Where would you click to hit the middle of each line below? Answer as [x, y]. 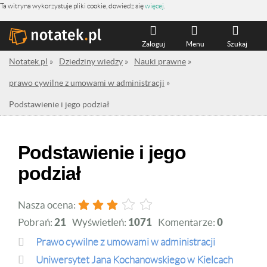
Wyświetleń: [100, 222]
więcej [154, 6]
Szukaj [237, 44]
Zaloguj [154, 44]
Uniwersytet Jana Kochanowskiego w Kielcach [134, 260]
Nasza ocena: [48, 205]
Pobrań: [36, 222]
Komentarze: [187, 222]
